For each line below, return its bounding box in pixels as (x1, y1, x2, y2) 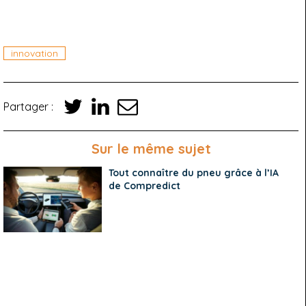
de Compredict (109, 180, 181, 192)
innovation (11, 47, 58, 59)
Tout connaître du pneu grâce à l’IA (109, 167, 279, 179)
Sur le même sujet (91, 140, 211, 157)
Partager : (3, 99, 56, 113)
